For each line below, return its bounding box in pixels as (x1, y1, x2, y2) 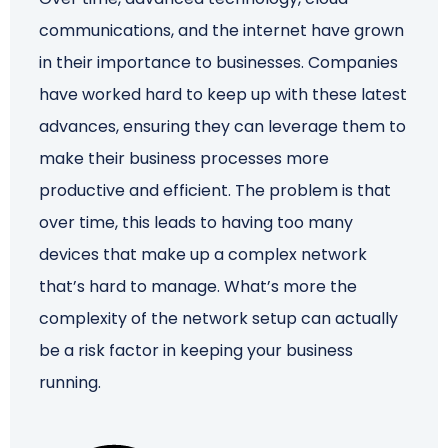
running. (39, 371, 102, 394)
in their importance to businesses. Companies (39, 51, 399, 74)
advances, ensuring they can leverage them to (39, 115, 407, 138)
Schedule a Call (56, 39, 187, 60)
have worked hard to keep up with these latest (39, 83, 408, 106)
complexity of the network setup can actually (39, 307, 399, 330)
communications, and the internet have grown (39, 19, 405, 42)
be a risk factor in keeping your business (39, 339, 354, 362)
